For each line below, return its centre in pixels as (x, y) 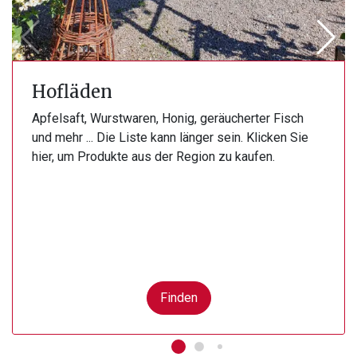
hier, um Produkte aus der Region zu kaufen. (153, 156)
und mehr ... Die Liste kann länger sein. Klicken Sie (170, 137)
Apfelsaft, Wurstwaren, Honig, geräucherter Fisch (168, 118)
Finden (178, 297)
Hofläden (72, 91)
